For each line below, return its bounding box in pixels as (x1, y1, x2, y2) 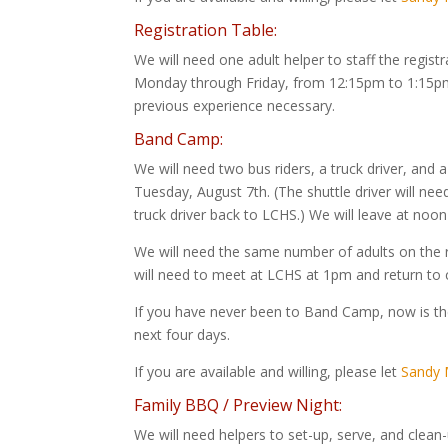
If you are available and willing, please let (134, 361, 402, 381)
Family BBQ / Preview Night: (134, 393, 343, 416)
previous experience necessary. (134, 95, 336, 115)
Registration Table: (134, 18, 278, 41)
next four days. (134, 324, 231, 344)
